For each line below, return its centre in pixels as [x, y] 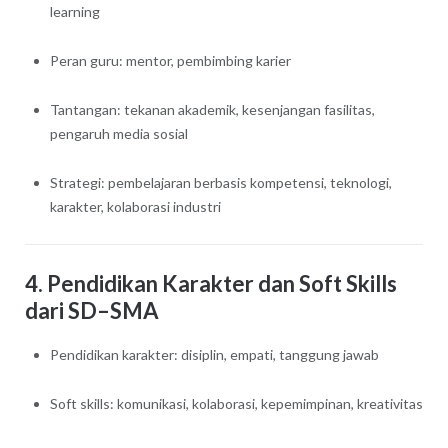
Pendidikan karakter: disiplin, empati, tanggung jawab [214, 355]
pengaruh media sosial [118, 133]
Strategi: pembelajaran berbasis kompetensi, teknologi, [220, 182]
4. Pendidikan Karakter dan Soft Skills [210, 283]
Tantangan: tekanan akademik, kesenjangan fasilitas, [212, 109]
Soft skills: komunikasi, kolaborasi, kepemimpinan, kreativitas [236, 404]
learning [74, 11]
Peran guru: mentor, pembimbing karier [170, 60]
